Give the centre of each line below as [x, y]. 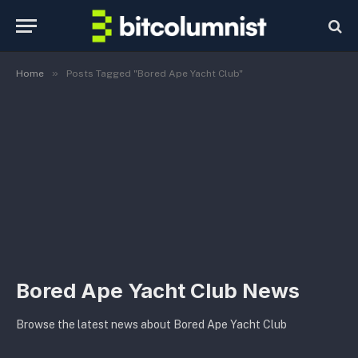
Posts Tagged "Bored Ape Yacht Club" [155, 74]
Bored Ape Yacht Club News [158, 291]
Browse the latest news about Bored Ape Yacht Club [151, 325]
